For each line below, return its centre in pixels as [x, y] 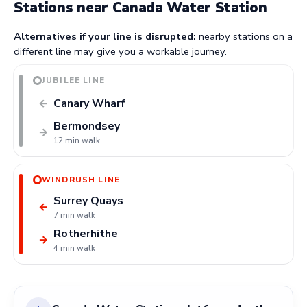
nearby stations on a [244, 36]
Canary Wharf [89, 104]
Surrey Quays [88, 201]
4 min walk [74, 248]
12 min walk [77, 141]
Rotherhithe [86, 234]
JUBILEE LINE [73, 81]
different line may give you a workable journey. [120, 51]
